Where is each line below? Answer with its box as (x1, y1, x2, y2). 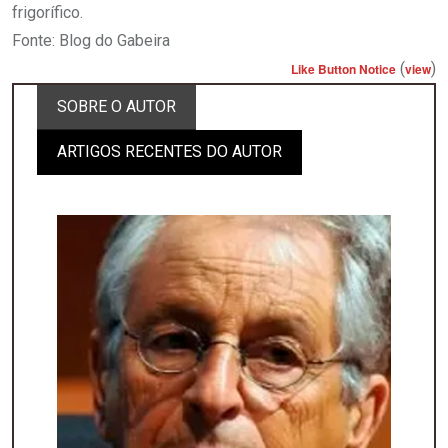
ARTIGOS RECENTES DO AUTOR (57, 142, 282, 162)
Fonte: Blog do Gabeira (12, 31, 170, 51)
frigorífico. (12, 3, 83, 23)
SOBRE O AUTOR (57, 97, 176, 117)
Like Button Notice (291, 60, 396, 79)
